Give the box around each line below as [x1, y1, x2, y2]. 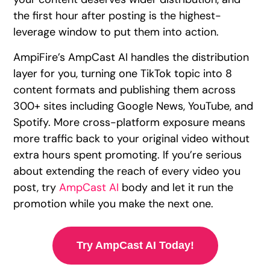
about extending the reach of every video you [13, 163, 241, 178]
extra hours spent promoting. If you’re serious [13, 147, 242, 162]
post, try [13, 180, 60, 195]
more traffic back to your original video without [13, 131, 250, 146]
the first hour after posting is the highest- [13, 8, 222, 24]
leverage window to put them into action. [13, 25, 219, 40]
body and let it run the [119, 180, 234, 195]
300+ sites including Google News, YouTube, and [13, 98, 254, 113]
